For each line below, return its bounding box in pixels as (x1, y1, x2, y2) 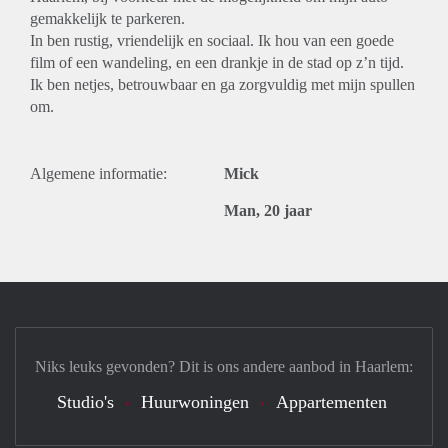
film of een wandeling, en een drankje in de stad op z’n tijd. (30, 54, 404, 71)
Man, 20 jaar (224, 202, 312, 219)
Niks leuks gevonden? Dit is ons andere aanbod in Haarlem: (35, 358, 413, 375)
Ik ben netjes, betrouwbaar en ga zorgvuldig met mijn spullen (30, 76, 415, 93)
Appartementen (276, 392, 387, 412)
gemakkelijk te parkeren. (30, 10, 185, 27)
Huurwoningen (141, 392, 249, 412)
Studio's (57, 392, 114, 412)
